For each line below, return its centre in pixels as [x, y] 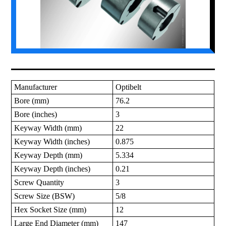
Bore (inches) [36, 115]
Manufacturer [36, 87]
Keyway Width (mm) [48, 128]
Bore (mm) [32, 101]
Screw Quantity [39, 183]
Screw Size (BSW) [45, 196]
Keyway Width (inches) [52, 142]
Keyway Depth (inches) [52, 169]
